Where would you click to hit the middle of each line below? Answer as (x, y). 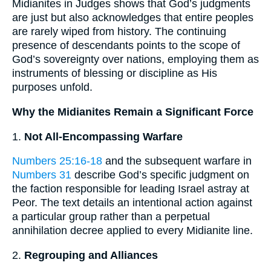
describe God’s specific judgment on (160, 175)
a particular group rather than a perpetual (111, 217)
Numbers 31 (42, 175)
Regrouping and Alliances (91, 255)
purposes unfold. (52, 87)
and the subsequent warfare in (177, 161)
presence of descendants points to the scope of (126, 46)
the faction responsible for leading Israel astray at (131, 189)
